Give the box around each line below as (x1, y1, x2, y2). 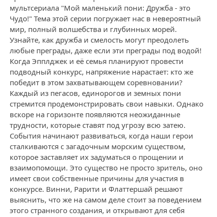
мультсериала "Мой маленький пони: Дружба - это (10, 3, 190, 13)
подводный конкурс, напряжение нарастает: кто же (10, 67, 193, 77)
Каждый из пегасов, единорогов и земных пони (10, 88, 181, 98)
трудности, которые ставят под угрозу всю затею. (10, 120, 186, 130)
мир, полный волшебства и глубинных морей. (10, 24, 177, 34)
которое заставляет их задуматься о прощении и (10, 152, 184, 162)
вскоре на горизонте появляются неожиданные (10, 109, 180, 119)
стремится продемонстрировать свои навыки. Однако (10, 99, 203, 108)
